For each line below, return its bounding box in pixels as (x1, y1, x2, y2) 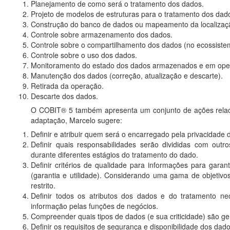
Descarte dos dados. (31, 91, 98, 101)
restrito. (31, 180, 55, 190)
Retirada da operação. (31, 81, 104, 91)
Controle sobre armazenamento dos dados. (31, 29, 172, 40)
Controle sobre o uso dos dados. (31, 50, 137, 60)
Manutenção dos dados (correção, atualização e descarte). (31, 70, 223, 81)
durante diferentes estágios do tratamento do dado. (31, 149, 198, 160)
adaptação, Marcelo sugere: (31, 115, 122, 125)
